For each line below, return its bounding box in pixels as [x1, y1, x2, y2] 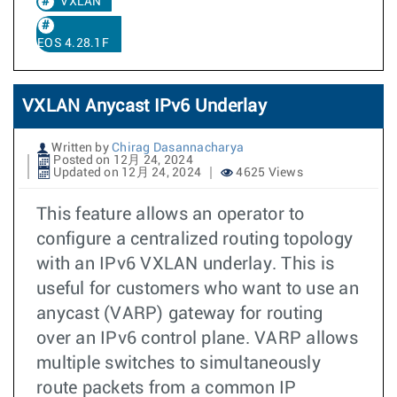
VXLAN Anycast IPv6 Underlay [22, 97, 267, 115]
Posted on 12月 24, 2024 [51, 154, 193, 167]
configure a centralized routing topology [36, 230, 353, 248]
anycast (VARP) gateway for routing [36, 305, 323, 323]
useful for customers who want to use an [36, 280, 359, 298]
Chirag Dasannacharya [112, 142, 244, 154]
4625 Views [233, 167, 303, 179]
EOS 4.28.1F [37, 37, 109, 50]
